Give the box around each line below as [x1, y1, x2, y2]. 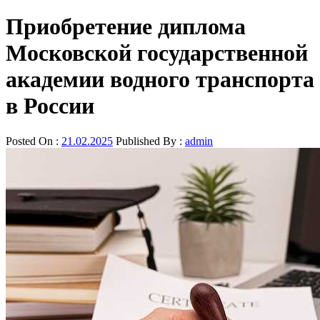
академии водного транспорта [6, 66, 314, 93]
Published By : [113, 134, 185, 147]
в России [6, 93, 94, 119]
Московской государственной [6, 40, 308, 66]
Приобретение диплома [6, 14, 246, 40]
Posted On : [6, 134, 61, 147]
